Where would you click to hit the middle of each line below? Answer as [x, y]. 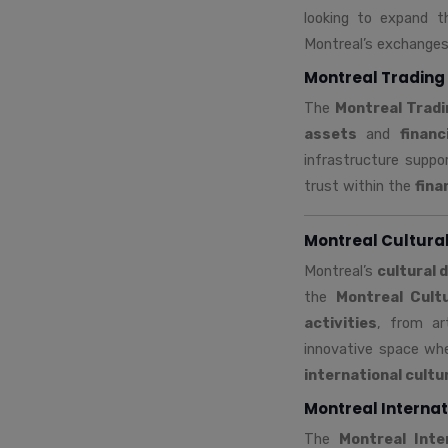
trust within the [359, 185]
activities [340, 322]
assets [330, 133]
